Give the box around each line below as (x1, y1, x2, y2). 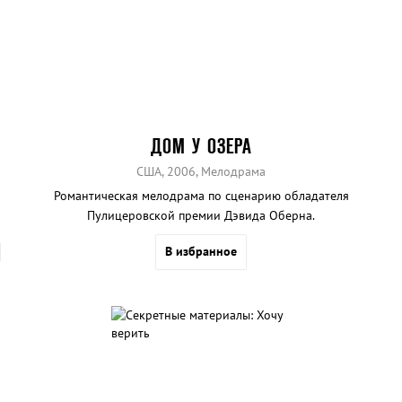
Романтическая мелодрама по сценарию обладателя (53, 188, 349, 205)
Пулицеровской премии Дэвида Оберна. (87, 207, 315, 224)
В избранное (165, 243, 237, 260)
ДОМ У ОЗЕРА (150, 135, 252, 158)
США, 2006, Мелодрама (136, 163, 266, 180)
